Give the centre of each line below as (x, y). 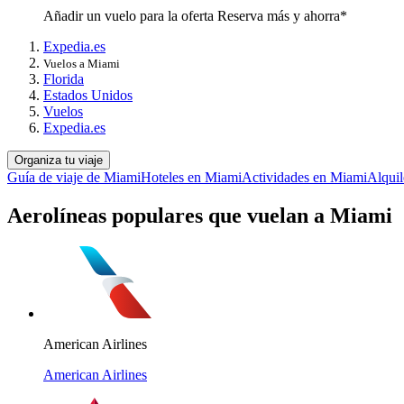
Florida (64, 79)
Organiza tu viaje (59, 161)
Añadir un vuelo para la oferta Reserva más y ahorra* (195, 16)
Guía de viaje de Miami (74, 178)
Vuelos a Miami (82, 64)
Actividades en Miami (304, 178)
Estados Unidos (88, 96)
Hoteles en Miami (191, 178)
